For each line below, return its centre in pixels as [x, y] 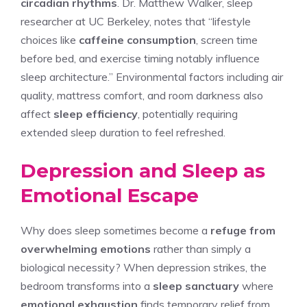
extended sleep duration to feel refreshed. [123, 132]
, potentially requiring [188, 113]
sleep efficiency [96, 113]
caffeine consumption [137, 39]
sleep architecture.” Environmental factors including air [152, 76]
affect [37, 113]
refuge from [243, 230]
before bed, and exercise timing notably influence [140, 58]
